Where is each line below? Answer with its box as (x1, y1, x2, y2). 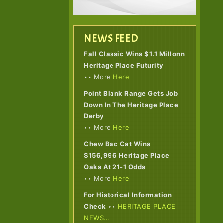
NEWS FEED (84, 31, 139, 46)
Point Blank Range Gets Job (84, 89, 178, 98)
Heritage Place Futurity (84, 61, 164, 70)
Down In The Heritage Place (84, 101, 179, 109)
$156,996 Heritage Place (84, 151, 170, 160)
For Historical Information (84, 191, 172, 199)
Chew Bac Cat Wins (84, 140, 151, 148)
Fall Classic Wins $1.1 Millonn (84, 50, 185, 58)
